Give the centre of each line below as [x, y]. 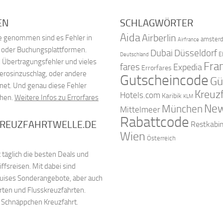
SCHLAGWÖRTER [156, 23]
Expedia [187, 67]
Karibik [171, 96]
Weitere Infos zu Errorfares [56, 97]
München [182, 109]
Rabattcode [154, 122]
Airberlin [159, 38]
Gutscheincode [164, 80]
